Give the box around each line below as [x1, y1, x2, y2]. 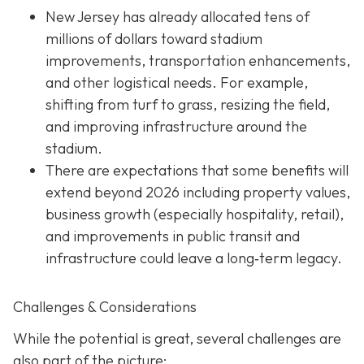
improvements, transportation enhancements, [45, 50, 350, 70]
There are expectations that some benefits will [45, 160, 349, 180]
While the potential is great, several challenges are [13, 328, 341, 348]
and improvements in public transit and [45, 226, 300, 245]
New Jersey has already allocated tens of [45, 6, 310, 26]
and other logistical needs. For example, [45, 72, 308, 92]
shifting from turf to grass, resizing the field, [45, 94, 330, 114]
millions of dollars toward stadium [45, 28, 262, 48]
